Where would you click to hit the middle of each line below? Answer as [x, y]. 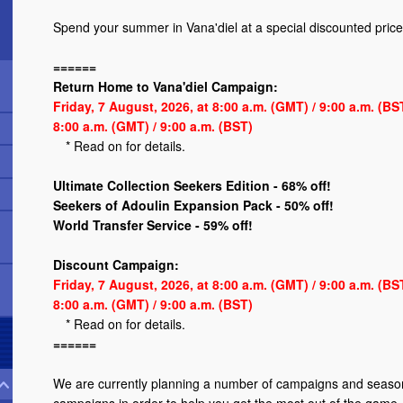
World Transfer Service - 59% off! [153, 225]
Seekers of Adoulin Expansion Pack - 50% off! [193, 206]
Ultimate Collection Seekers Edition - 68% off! [192, 186]
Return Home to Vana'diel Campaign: [166, 87]
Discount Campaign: [116, 265]
